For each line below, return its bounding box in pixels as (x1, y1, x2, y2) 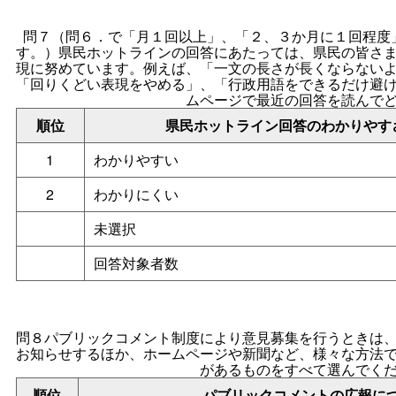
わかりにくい (93, 184, 179, 205)
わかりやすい (93, 149, 179, 171)
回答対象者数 (93, 253, 179, 274)
